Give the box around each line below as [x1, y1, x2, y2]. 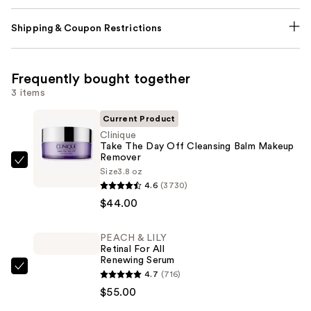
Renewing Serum [100, 255, 175, 265]
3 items [11, 87, 45, 98]
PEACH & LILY [100, 233, 167, 243]
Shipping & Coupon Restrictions [11, 23, 162, 33]
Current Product [103, 114, 176, 123]
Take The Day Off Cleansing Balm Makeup [100, 141, 294, 151]
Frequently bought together [11, 72, 190, 86]
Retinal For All [100, 244, 165, 254]
